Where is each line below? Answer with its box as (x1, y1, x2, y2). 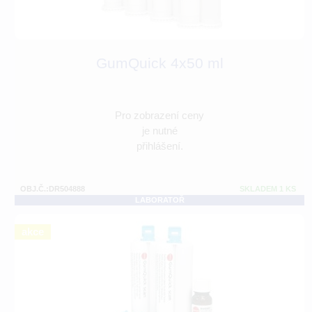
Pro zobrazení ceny (115, 109, 204, 122)
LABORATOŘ (134, 196, 185, 205)
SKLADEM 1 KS (240, 185, 296, 194)
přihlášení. (136, 140, 183, 153)
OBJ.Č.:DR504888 (20, 185, 85, 194)
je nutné (141, 125, 178, 137)
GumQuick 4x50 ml (95, 55, 224, 72)
